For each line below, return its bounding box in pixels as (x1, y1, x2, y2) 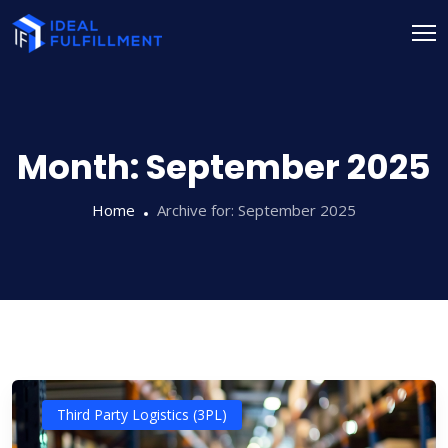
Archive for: (157, 200, 238, 220)
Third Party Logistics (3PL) (57, 405, 227, 424)
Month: (17, 143, 146, 191)
